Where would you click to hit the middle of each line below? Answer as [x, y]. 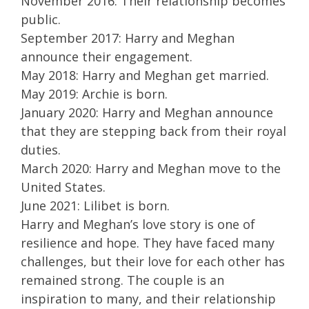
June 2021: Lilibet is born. [95, 206]
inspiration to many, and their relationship [148, 299]
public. [41, 20]
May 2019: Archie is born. [94, 94]
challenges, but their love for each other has [153, 262]
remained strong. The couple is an [122, 280]
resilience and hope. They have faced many [148, 243]
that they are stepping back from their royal [153, 131]
